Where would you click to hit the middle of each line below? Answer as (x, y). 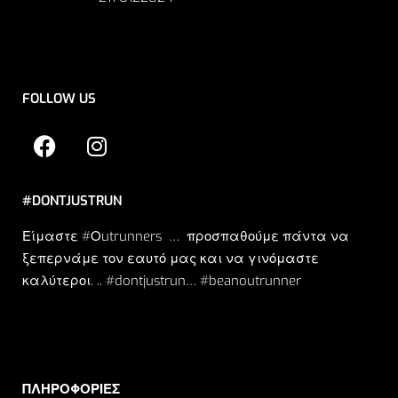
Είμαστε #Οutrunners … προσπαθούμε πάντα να (186, 237)
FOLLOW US (59, 99)
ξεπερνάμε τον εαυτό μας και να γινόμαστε (171, 259)
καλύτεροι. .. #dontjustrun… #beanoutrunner (162, 281)
